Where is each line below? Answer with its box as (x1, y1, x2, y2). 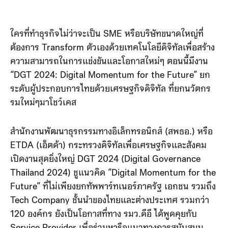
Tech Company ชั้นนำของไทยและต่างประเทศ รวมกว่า (10, 196, 209, 206)
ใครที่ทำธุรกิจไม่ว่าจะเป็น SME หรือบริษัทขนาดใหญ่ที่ (10, 30, 204, 39)
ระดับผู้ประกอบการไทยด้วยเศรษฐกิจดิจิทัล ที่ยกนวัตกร (10, 84, 211, 94)
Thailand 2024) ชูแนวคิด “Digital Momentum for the (10, 168, 216, 178)
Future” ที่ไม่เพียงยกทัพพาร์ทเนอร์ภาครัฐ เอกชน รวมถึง (10, 182, 216, 192)
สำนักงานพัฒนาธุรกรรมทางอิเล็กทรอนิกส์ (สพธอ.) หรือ (10, 127, 213, 137)
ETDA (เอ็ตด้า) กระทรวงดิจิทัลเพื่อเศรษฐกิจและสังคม (10, 141, 207, 151)
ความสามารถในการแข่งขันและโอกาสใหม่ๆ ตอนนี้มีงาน (10, 57, 208, 67)
